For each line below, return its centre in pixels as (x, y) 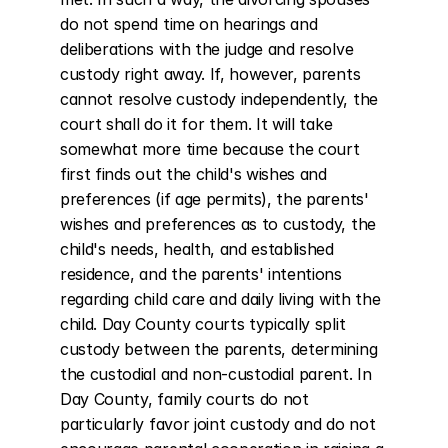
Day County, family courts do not (184, 399)
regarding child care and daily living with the (220, 299)
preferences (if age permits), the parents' (214, 199)
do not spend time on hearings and (189, 24)
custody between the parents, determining (219, 349)
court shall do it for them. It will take (196, 124)
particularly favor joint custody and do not (218, 424)
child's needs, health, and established (197, 249)
